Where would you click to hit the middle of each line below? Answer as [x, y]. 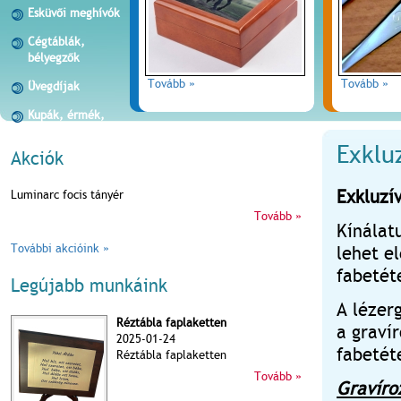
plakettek [53, 131]
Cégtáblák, [56, 42]
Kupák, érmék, [66, 115]
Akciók [37, 158]
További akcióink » [60, 249]
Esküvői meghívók [74, 13]
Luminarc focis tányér [67, 195]
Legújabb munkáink [89, 286]
